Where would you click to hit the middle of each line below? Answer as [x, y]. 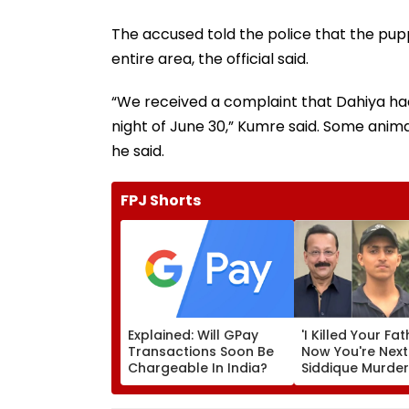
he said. [138, 151]
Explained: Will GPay [193, 335]
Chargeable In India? [198, 367]
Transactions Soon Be [201, 351]
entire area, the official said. [210, 58]
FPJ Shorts [161, 200]
